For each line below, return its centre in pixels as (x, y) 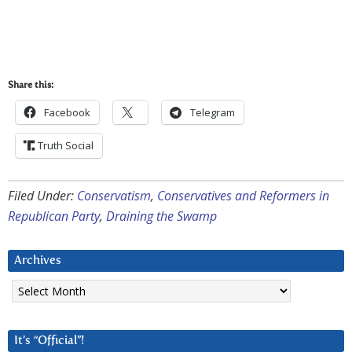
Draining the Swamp (161, 216)
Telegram (213, 113)
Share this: (31, 86)
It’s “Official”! (49, 341)
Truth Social (66, 146)
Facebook (67, 113)
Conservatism (114, 196)
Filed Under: (42, 196)
